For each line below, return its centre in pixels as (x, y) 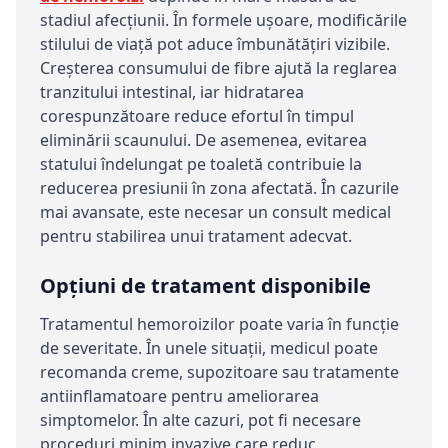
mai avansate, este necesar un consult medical (215, 212)
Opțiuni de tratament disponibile (205, 286)
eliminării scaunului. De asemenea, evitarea (203, 140)
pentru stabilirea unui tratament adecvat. (196, 236)
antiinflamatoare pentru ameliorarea (179, 396)
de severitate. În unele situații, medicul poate (209, 348)
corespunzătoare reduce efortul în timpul (197, 116)
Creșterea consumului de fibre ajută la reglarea (218, 68)
